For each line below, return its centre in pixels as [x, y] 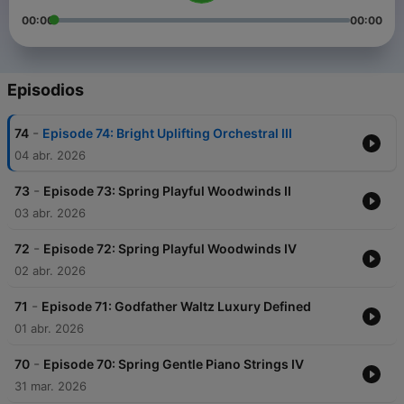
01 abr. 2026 [49, 329]
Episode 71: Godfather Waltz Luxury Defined [176, 307]
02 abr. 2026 [50, 271]
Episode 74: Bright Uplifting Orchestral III [167, 133]
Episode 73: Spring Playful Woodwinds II [167, 191]
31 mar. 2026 [50, 386]
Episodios [46, 90]
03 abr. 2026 [50, 213]
